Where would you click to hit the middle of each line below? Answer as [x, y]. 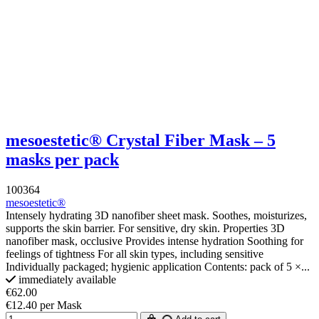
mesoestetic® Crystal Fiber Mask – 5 [141, 140]
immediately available [66, 279]
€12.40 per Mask [44, 305]
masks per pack [62, 159]
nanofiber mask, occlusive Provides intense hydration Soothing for [155, 241]
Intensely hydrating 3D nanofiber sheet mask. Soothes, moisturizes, [156, 215]
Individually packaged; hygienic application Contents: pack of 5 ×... [158, 266]
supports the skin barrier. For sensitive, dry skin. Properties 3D [145, 228]
